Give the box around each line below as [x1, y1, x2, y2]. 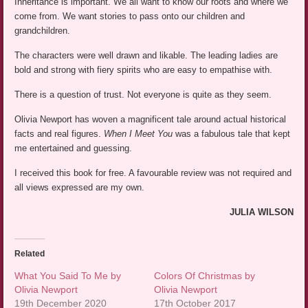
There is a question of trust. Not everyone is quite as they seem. [14, 89, 272, 100]
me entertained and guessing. [14, 143, 133, 154]
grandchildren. [14, 25, 71, 36]
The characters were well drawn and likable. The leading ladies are [14, 50, 278, 61]
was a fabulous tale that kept [173, 129, 291, 140]
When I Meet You [104, 129, 173, 140]
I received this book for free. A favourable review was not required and [14, 168, 292, 179]
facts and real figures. [14, 129, 104, 140]
